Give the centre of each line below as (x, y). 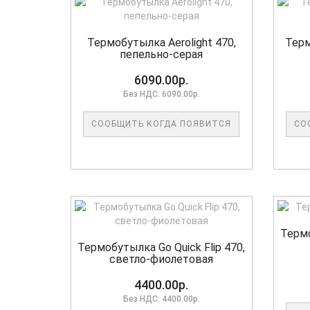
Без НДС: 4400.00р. (161, 299)
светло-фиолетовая (162, 259)
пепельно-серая (162, 55)
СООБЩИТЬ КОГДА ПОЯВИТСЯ (162, 124)
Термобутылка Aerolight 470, (161, 43)
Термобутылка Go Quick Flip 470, (162, 248)
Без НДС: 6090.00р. (161, 94)
